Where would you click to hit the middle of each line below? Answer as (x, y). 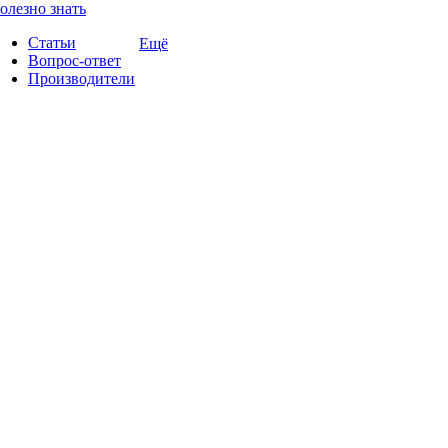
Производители (81, 78)
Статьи (52, 42)
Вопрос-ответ (74, 60)
